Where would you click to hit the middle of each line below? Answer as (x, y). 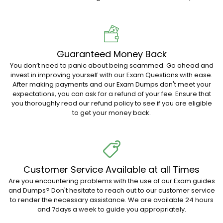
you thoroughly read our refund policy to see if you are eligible (111, 103)
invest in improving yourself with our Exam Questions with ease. (111, 75)
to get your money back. (111, 113)
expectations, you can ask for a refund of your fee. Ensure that (111, 94)
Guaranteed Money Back (111, 54)
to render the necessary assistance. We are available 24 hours (111, 200)
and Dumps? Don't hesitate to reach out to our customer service (111, 190)
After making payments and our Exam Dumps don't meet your (111, 84)
